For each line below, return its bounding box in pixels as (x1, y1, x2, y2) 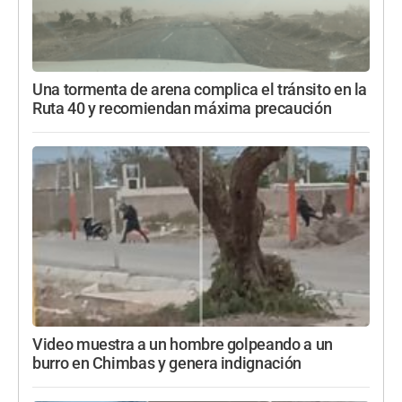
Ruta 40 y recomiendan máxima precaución (32, 100, 332, 118)
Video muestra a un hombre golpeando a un (32, 336, 333, 354)
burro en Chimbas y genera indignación (32, 354, 301, 373)
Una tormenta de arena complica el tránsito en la (32, 81, 368, 100)
